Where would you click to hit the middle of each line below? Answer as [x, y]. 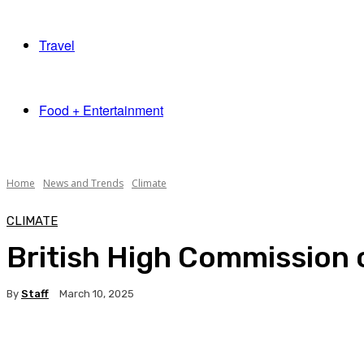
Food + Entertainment [101, 110]
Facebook [61, 345]
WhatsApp [307, 345]
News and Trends [83, 183]
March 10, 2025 [97, 294]
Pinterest [212, 345]
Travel [57, 45]
